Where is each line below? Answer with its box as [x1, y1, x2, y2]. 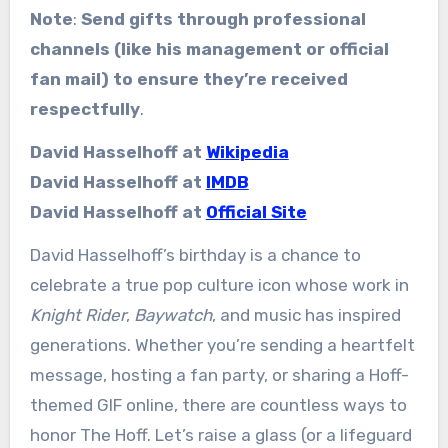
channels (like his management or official [29, 38, 389, 59]
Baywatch [133, 304, 212, 325]
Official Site [205, 201, 307, 222]
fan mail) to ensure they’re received [29, 68, 348, 89]
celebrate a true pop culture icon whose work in [29, 274, 409, 295]
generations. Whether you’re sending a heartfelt [29, 334, 415, 355]
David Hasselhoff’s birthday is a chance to [29, 244, 361, 265]
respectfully [29, 98, 140, 119]
